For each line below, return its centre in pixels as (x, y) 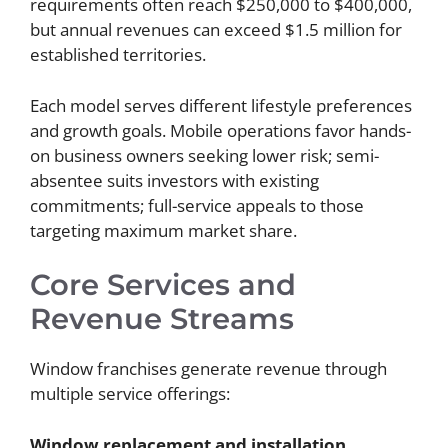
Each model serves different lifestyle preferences (221, 105)
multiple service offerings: (130, 393)
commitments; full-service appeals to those (197, 205)
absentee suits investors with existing (174, 180)
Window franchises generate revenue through (208, 368)
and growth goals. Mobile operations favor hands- (220, 130)
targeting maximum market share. (163, 230)
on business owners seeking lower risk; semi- (204, 155)
